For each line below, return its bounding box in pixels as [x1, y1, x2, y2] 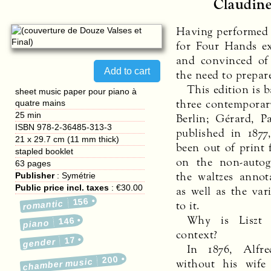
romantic [22, 198, 64, 212]
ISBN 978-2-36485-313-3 [15, 122, 113, 132]
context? [176, 227, 218, 242]
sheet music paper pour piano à [15, 87, 137, 97]
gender [22, 237, 56, 249]
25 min [15, 110, 42, 120]
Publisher [15, 171, 55, 181]
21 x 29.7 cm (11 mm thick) [15, 134, 120, 145]
